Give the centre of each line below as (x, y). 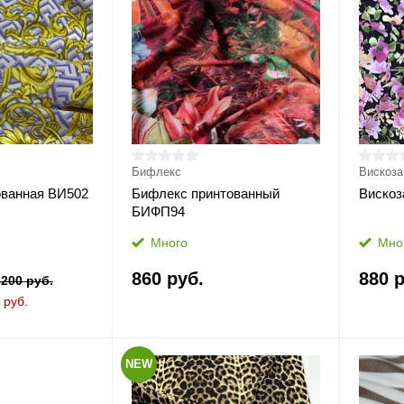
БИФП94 (158, 211)
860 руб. (167, 279)
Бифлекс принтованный (205, 193)
